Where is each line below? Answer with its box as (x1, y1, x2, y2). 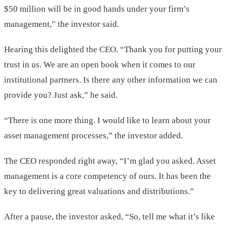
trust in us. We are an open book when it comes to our (4, 60, 196, 70)
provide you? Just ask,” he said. (4, 90, 118, 100)
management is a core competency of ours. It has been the (4, 171, 211, 181)
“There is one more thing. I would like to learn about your (4, 116, 211, 126)
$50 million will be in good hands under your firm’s (4, 4, 190, 14)
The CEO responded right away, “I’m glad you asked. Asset (4, 156, 216, 166)
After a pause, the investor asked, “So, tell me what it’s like (4, 212, 215, 222)
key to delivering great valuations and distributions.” (4, 186, 194, 197)
